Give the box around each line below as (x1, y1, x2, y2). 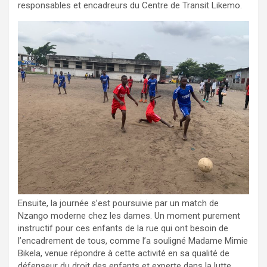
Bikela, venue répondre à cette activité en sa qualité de (18, 247, 229, 259)
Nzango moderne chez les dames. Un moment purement (18, 210, 240, 221)
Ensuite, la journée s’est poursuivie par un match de (18, 197, 219, 209)
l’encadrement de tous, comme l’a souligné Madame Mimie (18, 235, 248, 246)
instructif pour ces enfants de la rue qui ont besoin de (18, 222, 228, 234)
